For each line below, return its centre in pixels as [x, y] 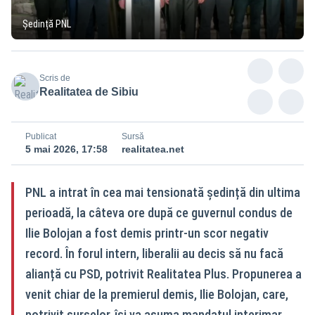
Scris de [55, 78]
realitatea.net [153, 149]
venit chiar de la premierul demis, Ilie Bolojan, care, [157, 294]
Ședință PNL [47, 24]
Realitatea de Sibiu [89, 91]
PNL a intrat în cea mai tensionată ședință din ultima [163, 192]
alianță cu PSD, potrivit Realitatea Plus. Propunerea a [163, 274]
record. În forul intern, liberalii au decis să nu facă [154, 253]
